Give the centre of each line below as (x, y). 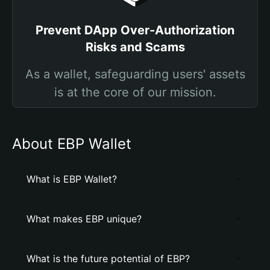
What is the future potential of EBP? (108, 259)
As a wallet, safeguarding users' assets (135, 74)
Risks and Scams (135, 47)
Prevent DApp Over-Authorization (135, 30)
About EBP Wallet (72, 144)
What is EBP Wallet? (72, 179)
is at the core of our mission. (135, 92)
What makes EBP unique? (84, 219)
